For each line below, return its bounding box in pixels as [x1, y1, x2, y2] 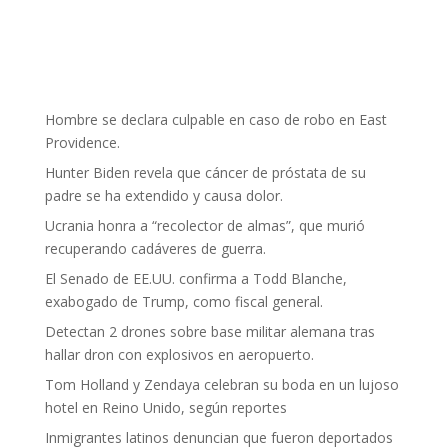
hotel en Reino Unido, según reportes [44, 398, 287, 417]
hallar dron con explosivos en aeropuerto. [44, 345, 314, 364]
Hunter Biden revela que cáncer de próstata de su [44, 163, 366, 182]
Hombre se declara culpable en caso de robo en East [44, 110, 387, 129]
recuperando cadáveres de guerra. [44, 239, 266, 258]
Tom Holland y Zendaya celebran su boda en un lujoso [44, 375, 399, 394]
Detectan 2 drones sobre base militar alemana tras [44, 322, 375, 341]
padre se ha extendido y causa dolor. [44, 186, 283, 205]
